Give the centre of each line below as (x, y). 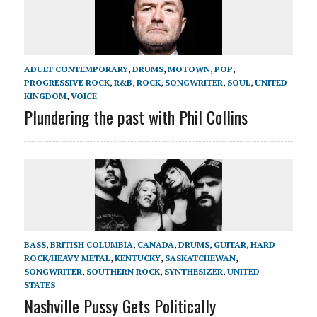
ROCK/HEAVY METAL (67, 258)
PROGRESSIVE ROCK (67, 83)
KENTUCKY (137, 258)
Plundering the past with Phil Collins (136, 117)
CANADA (155, 245)
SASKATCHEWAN (200, 258)
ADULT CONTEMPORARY (76, 69)
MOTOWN (189, 69)
